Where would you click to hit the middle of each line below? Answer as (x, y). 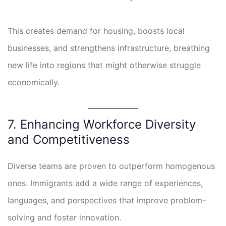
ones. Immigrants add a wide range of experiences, (105, 183)
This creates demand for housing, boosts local (96, 31)
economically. (34, 82)
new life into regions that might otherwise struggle (104, 65)
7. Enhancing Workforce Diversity (102, 124)
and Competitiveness (69, 139)
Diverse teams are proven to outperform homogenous (111, 166)
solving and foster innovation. (64, 217)
